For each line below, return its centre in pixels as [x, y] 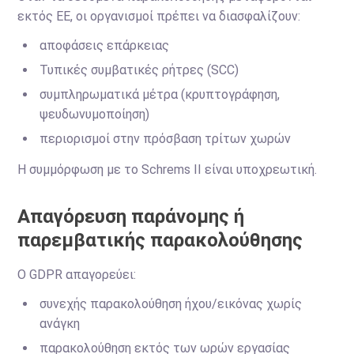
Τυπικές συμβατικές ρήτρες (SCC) [139, 70]
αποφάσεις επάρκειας [105, 45]
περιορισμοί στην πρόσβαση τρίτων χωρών [166, 139]
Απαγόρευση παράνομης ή [131, 217]
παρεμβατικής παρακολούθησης [160, 240]
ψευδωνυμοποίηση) [95, 114]
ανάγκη [60, 324]
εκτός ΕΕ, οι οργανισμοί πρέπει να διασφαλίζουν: [159, 16]
